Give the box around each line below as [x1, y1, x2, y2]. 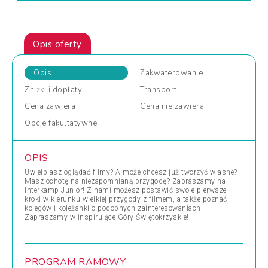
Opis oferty [33, 38, 82, 50]
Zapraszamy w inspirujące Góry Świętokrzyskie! [25, 213, 189, 221]
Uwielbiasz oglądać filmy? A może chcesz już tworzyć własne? [25, 168, 237, 176]
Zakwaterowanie [140, 68, 203, 78]
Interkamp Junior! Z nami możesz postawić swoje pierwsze [25, 186, 227, 194]
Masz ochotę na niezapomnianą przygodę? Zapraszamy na [25, 177, 226, 185]
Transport [140, 84, 177, 95]
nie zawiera [159, 101, 204, 112]
